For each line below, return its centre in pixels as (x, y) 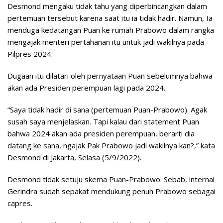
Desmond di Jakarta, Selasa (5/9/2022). (74, 158)
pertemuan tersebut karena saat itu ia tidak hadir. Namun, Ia (110, 18)
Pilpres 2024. (30, 54)
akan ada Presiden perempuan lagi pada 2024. (86, 88)
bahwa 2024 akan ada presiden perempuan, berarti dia (101, 134)
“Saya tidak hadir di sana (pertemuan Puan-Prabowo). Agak (107, 110)
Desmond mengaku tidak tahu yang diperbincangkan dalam (107, 6)
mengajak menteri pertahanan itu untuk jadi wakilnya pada (106, 42)
